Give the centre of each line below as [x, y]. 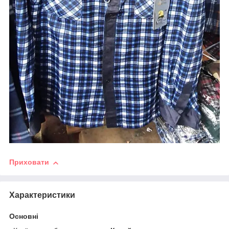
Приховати [29, 162]
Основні [24, 216]
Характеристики [42, 195]
